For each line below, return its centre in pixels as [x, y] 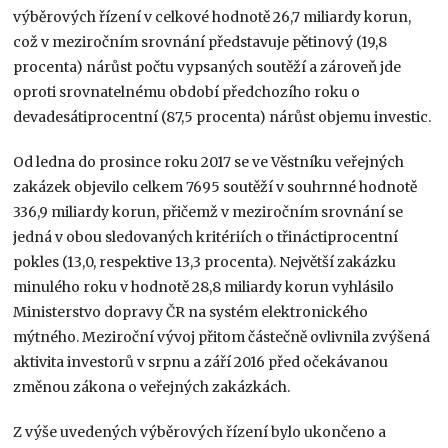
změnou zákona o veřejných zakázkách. [152, 386]
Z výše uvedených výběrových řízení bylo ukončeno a [200, 431]
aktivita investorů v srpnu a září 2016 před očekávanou [201, 361]
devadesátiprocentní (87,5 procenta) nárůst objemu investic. [222, 116]
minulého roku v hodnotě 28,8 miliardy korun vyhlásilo [204, 286]
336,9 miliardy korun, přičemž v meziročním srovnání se [208, 211]
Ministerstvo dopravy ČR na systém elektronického [191, 311]
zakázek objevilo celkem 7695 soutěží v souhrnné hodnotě [215, 186]
